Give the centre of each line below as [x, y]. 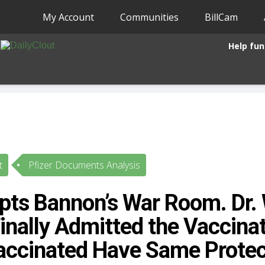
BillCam [222, 17]
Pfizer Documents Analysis [84, 165]
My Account [69, 17]
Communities [150, 17]
